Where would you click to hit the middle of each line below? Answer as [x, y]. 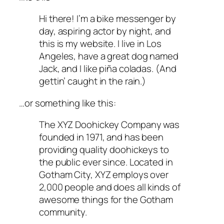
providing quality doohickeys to [104, 150]
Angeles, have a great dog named [109, 56]
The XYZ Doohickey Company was [109, 125]
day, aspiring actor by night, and [105, 31]
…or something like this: [67, 103]
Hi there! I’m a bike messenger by [107, 19]
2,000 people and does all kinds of [110, 187]
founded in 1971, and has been [101, 137]
